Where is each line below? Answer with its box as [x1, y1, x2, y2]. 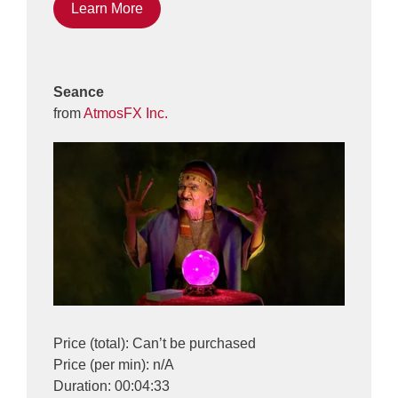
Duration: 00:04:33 [53, 378, 170, 394]
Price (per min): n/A [53, 357, 174, 373]
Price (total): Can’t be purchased [53, 336, 256, 352]
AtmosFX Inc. [84, 105, 168, 121]
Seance [53, 84, 104, 99]
